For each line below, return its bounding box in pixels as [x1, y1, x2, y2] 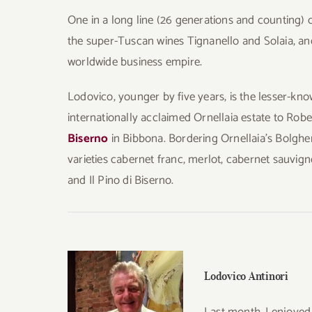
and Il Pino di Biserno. [67, 171, 174, 191]
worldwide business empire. [67, 52, 203, 72]
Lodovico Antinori [203, 269, 288, 283]
